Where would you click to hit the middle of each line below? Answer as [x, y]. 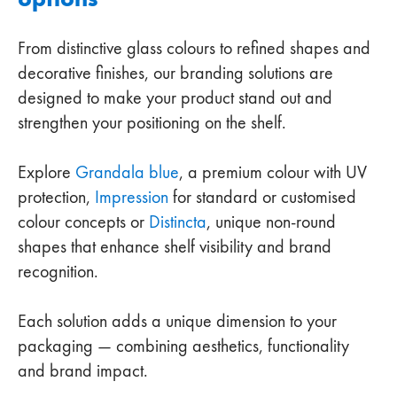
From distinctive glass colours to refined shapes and [194, 47]
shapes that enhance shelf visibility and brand [175, 246]
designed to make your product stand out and [175, 97]
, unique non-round [271, 221]
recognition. [60, 271]
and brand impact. [83, 370]
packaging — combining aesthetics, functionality [183, 345]
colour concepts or [83, 221]
